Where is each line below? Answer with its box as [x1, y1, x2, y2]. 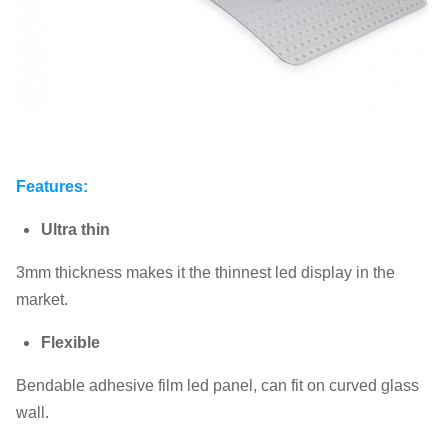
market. [16, 290, 68, 308]
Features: [16, 177, 88, 195]
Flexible [41, 333, 100, 351]
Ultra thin [41, 220, 110, 238]
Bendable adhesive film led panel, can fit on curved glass [16, 376, 419, 394]
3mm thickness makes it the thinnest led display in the [16, 263, 395, 281]
